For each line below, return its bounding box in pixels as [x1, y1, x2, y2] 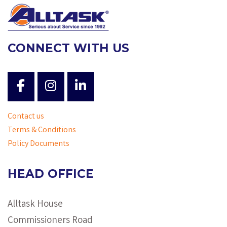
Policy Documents [8, 138, 69, 150]
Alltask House [8, 198, 63, 212]
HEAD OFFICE [8, 167, 94, 181]
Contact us [8, 111, 44, 123]
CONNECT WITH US [8, 41, 129, 55]
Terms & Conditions [8, 125, 76, 137]
